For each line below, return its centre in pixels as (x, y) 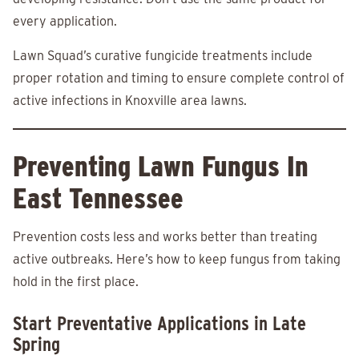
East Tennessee (98, 198)
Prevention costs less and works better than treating (165, 237)
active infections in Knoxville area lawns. (130, 101)
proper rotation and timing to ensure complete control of (179, 79)
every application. (65, 22)
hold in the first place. (76, 282)
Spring (36, 345)
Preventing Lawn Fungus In (161, 166)
